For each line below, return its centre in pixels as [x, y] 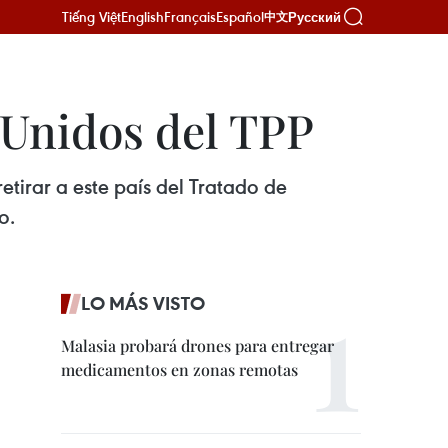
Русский [314, 17]
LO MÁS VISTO [143, 303]
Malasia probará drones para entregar [197, 345]
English [142, 16]
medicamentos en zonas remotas [179, 369]
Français [190, 16]
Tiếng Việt [91, 16]
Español [240, 16]
